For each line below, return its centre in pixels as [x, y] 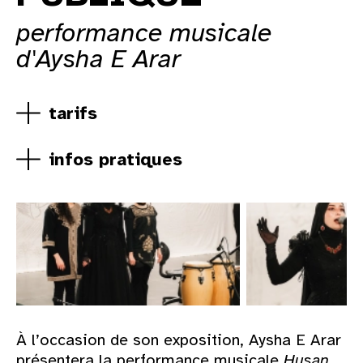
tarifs [73, 113]
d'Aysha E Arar [98, 59]
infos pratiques [115, 160]
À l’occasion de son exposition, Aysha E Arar [179, 340]
